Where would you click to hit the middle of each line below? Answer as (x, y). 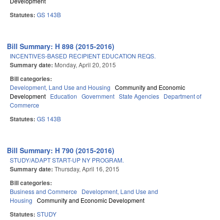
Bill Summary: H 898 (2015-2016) (61, 46)
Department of (182, 96)
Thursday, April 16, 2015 (87, 169)
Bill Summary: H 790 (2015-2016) (61, 151)
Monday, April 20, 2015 (85, 65)
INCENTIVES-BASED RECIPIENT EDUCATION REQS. (83, 56)
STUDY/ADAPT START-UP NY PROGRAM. (67, 160)
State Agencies (139, 96)
